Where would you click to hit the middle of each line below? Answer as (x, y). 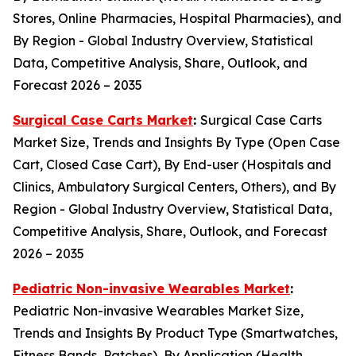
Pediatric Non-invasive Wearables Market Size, (158, 310)
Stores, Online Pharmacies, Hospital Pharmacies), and (177, 18)
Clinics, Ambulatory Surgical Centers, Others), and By (174, 186)
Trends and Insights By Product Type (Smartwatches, (175, 333)
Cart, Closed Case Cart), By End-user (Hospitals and (172, 164)
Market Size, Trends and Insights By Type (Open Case (176, 142)
